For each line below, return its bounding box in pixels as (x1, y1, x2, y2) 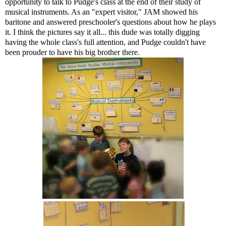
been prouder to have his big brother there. (5, 48, 140, 56)
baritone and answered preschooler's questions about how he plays (5, 18, 216, 26)
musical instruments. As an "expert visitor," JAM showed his (5, 8, 198, 16)
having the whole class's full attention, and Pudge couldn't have (5, 38, 206, 46)
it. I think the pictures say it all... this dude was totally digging (5, 28, 200, 36)
